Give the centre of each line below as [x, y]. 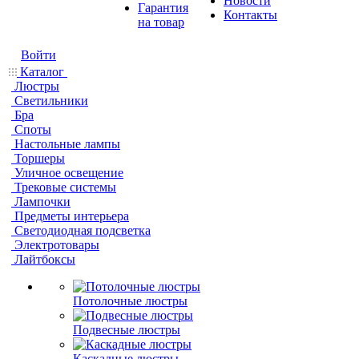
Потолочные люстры [130, 301]
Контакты [250, 15]
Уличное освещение [69, 173]
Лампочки [42, 202]
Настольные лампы [67, 144]
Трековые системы [65, 187]
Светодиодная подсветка [83, 230]
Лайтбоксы [45, 259]
